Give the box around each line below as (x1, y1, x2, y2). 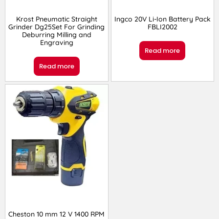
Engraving (40, 38, 73, 47)
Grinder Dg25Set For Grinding (8, 22, 105, 32)
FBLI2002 (147, 22, 177, 32)
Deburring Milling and (22, 30, 91, 40)
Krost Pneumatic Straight (16, 15, 97, 24)
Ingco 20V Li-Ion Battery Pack (114, 15, 211, 24)
